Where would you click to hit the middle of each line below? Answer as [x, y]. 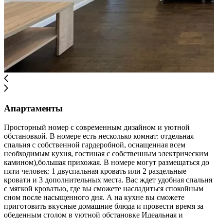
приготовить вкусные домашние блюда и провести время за [104, 206]
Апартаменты [33, 109]
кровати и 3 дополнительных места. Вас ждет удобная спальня [108, 180]
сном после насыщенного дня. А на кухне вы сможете [94, 197]
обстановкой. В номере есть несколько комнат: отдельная [99, 136]
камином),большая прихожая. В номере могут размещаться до [107, 162]
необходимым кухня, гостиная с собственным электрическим [106, 153]
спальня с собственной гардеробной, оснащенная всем [95, 145]
